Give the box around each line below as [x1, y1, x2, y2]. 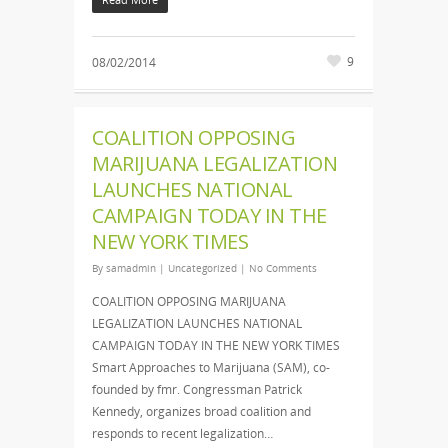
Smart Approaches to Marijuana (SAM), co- [92, 359, 330, 376]
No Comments [249, 261, 317, 275]
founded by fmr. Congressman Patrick [92, 381, 302, 398]
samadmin [106, 261, 156, 275]
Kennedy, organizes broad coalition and [92, 403, 311, 420]
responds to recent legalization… [92, 425, 273, 442]
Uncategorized [168, 261, 237, 275]
